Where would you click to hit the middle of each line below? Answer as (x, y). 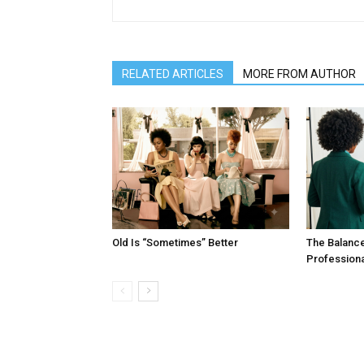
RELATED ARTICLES (173, 74)
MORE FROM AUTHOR (299, 74)
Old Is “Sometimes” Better (175, 243)
